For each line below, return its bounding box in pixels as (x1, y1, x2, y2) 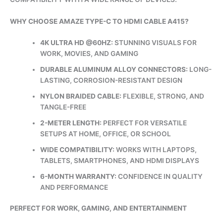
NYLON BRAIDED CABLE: (40, 92, 122, 100)
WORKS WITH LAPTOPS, (114, 145, 197, 154)
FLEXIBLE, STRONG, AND (121, 92, 205, 100)
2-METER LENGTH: (40, 118, 102, 127)
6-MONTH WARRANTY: (40, 172, 117, 180)
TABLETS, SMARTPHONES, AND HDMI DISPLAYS (40, 156, 200, 165)
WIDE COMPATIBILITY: (40, 145, 115, 154)
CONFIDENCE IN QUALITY (116, 172, 203, 180)
